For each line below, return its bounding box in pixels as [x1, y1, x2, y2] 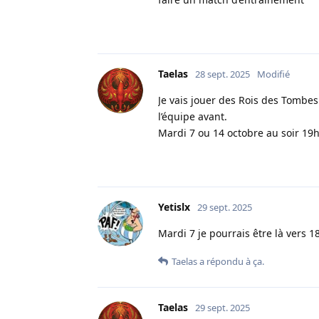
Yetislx [158, 199, 190, 214]
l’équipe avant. [158, 109, 227, 123]
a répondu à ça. [197, 254, 264, 268]
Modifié [257, 67, 290, 80]
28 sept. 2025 [195, 67, 250, 80]
